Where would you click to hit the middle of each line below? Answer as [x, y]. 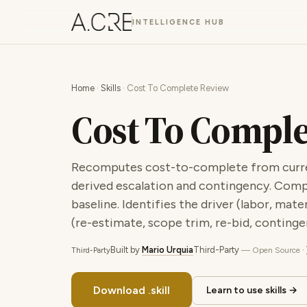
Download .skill [132, 290]
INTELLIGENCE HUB [179, 22]
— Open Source [271, 250]
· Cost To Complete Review [175, 88]
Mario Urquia [168, 250]
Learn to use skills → [252, 290]
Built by [126, 250]
